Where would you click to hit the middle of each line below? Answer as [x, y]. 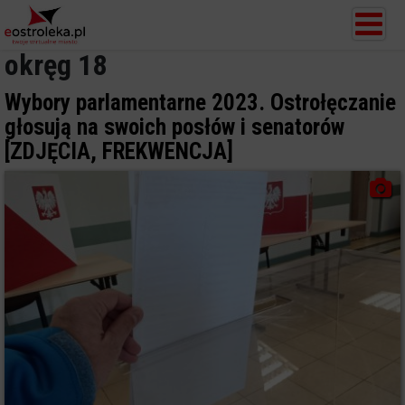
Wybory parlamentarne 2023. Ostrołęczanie [200, 103]
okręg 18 [56, 65]
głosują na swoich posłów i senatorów [174, 127]
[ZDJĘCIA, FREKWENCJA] [119, 151]
